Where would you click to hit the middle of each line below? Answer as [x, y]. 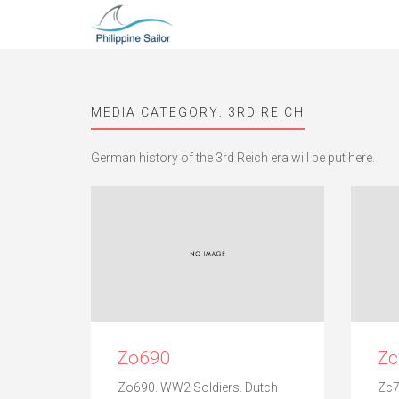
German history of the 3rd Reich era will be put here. [233, 158]
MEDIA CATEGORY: [159, 112]
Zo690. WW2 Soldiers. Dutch [198, 387]
